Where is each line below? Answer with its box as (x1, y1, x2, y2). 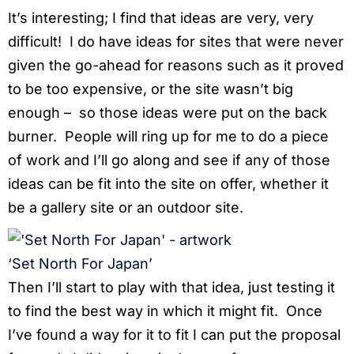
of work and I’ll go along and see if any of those (8, 152, 330, 169)
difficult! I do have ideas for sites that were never (8, 33, 344, 51)
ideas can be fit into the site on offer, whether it (8, 175, 329, 193)
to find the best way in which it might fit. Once (8, 303, 322, 320)
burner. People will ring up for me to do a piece (8, 128, 329, 145)
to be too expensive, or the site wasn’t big (8, 81, 293, 98)
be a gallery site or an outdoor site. (8, 199, 243, 217)
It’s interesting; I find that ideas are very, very (8, 9, 314, 27)
